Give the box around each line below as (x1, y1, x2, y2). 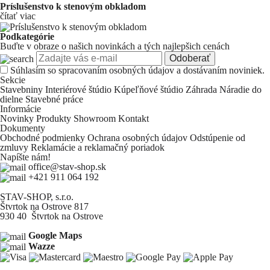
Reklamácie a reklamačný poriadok (31, 142, 165, 152)
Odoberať (169, 52, 210, 63)
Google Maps (28, 230, 82, 241)
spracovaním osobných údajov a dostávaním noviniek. (58, 64, 265, 75)
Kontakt (118, 113, 149, 124)
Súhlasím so (10, 64, 58, 75)
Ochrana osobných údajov (87, 132, 190, 143)
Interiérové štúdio (45, 84, 114, 95)
